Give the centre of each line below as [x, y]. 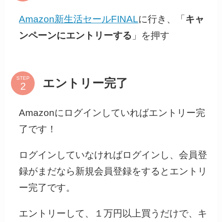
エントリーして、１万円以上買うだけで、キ [113, 213]
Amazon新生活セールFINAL [79, 19]
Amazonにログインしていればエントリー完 [112, 113]
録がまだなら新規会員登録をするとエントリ [113, 171]
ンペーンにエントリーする [76, 35]
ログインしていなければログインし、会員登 [113, 155]
